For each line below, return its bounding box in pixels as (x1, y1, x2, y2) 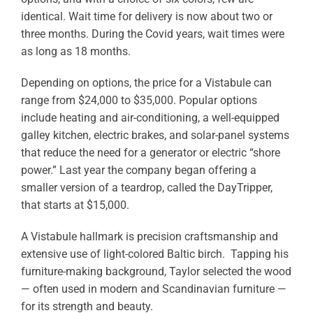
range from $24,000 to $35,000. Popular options (20, 94, 257, 108)
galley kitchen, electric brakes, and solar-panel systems (20, 129, 289, 143)
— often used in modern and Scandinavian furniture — (20, 282, 289, 296)
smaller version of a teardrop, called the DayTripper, (20, 181, 272, 195)
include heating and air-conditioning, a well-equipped (20, 111, 279, 125)
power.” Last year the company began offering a (20, 163, 256, 177)
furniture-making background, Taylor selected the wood (20, 265, 291, 279)
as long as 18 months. (20, 45, 131, 59)
